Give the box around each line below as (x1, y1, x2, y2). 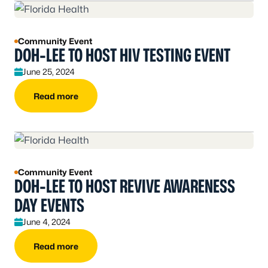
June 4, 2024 (23, 217, 71, 227)
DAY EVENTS (14, 194, 84, 217)
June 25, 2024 (23, 66, 75, 77)
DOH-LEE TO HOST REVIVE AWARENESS (14, 175, 235, 197)
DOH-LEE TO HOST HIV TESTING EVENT (14, 44, 230, 66)
